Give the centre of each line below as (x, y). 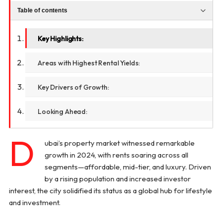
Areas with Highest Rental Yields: (89, 63)
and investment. (34, 203)
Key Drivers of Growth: (73, 87)
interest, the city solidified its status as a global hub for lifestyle (110, 191)
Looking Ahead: (62, 111)
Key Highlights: (60, 39)
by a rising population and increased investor (117, 179)
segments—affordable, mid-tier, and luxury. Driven (128, 167)
